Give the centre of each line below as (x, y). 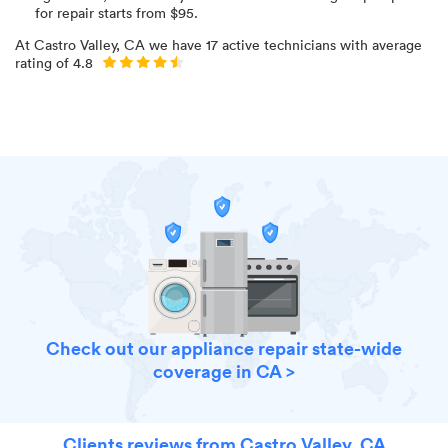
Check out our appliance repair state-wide (224, 348)
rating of (44, 63)
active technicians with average (320, 45)
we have (175, 45)
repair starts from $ (117, 13)
